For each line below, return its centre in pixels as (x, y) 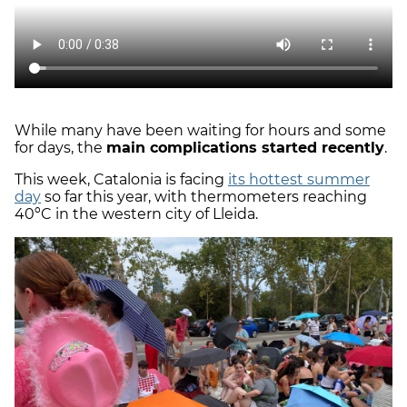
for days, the (60, 147)
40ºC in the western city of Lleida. (136, 213)
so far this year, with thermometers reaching (204, 196)
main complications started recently (245, 147)
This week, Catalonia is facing (121, 179)
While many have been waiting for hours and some (200, 130)
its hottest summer (299, 179)
